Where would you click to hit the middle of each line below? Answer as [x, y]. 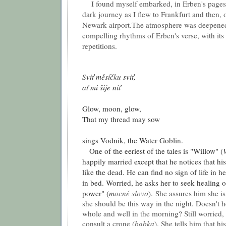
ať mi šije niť [101, 87]
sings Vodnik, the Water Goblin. [133, 140]
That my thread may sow [121, 119]
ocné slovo [131, 193]
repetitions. [100, 46]
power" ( [96, 193]
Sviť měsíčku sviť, [109, 76]
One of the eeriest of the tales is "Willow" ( [153, 151]
